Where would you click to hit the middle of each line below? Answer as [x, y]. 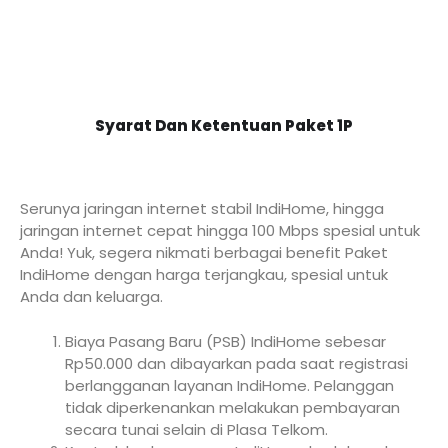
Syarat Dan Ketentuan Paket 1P [224, 126]
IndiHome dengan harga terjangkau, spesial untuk [204, 275]
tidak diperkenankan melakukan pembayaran [232, 407]
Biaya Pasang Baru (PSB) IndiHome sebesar [225, 341]
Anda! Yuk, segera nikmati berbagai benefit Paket [204, 253]
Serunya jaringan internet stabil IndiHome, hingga [202, 209]
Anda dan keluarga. [91, 297]
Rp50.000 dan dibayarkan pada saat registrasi [236, 363]
